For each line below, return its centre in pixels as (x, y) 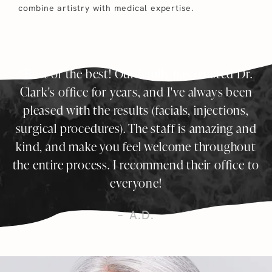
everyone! (136, 183)
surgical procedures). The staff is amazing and (136, 128)
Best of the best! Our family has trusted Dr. (138, 73)
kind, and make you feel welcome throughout (136, 146)
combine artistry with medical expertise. (106, 8)
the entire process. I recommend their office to (136, 165)
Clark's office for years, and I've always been (136, 92)
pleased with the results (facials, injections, (136, 110)
